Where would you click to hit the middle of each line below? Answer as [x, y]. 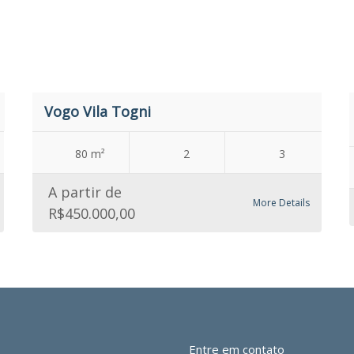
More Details [281, 203]
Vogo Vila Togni [97, 111]
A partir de [85, 192]
